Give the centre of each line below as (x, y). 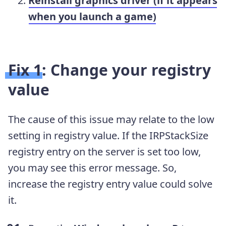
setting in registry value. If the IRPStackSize (108, 135)
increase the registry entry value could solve (110, 184)
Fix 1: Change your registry (109, 70)
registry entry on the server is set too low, (104, 151)
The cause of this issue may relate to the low (111, 119)
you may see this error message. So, (92, 167)
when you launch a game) (92, 16)
